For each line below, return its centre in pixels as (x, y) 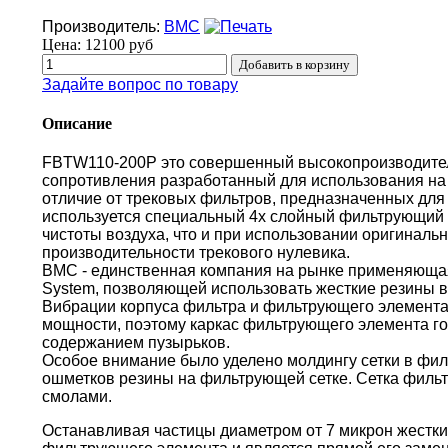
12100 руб (119, 44)
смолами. (77, 397)
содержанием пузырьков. (136, 343)
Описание (77, 124)
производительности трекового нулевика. (196, 253)
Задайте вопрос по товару (140, 84)
